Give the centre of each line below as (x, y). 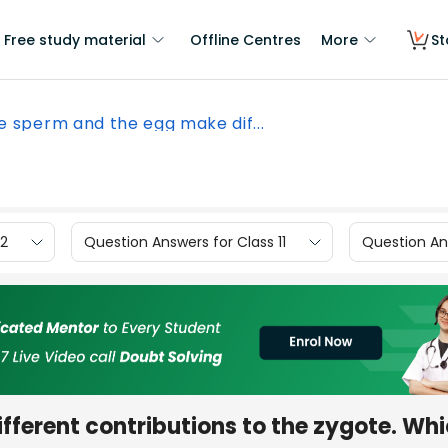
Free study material (75, 40)
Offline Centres (245, 40)
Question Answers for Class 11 (185, 241)
